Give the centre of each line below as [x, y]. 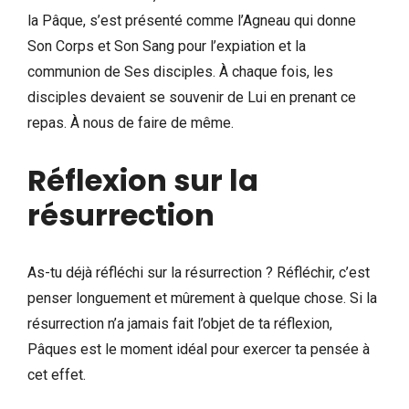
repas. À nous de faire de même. [131, 122]
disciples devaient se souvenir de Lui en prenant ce [192, 97]
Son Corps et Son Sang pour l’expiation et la [167, 46]
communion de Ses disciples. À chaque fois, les [180, 71]
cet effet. [57, 374]
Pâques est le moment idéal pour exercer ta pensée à [199, 349]
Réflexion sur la [143, 180]
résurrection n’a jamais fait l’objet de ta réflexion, [180, 323]
